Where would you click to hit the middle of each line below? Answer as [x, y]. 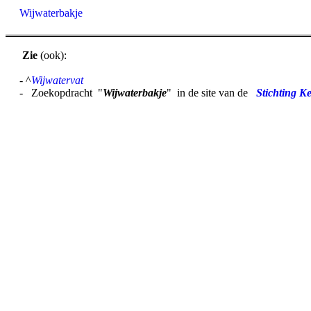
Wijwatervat [57, 80]
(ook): [52, 55]
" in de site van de [211, 93]
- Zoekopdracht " [61, 93]
